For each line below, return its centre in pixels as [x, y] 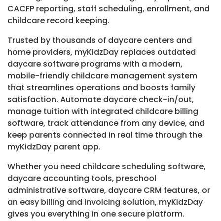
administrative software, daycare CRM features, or [109, 190]
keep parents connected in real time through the [105, 135]
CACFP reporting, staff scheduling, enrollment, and [109, 9]
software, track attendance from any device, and [106, 123]
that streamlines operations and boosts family [101, 88]
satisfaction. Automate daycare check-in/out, [101, 100]
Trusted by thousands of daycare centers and [100, 40]
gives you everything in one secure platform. [96, 214]
